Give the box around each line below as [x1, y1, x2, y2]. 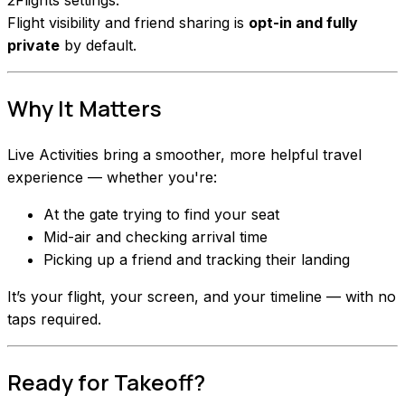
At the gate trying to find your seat [43, 204, 279, 223]
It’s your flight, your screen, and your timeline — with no [7, 287, 396, 306]
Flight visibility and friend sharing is [7, 13, 249, 32]
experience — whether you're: [7, 167, 217, 186]
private [7, 35, 60, 54]
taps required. [7, 309, 101, 328]
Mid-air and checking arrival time [43, 227, 268, 246]
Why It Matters [7, 92, 162, 123]
